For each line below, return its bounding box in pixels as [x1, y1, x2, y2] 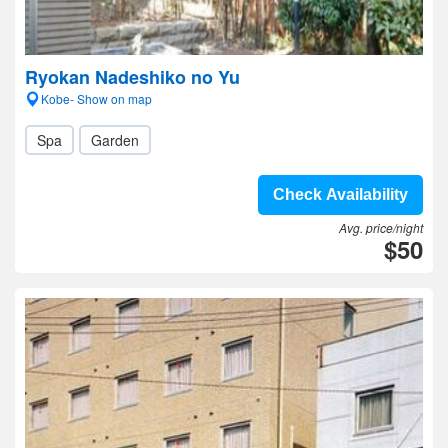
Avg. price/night [339, 219, 423, 236]
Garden [91, 130, 139, 150]
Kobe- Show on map [41, 90, 152, 107]
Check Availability [273, 186, 408, 203]
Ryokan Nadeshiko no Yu [25, 64, 240, 90]
